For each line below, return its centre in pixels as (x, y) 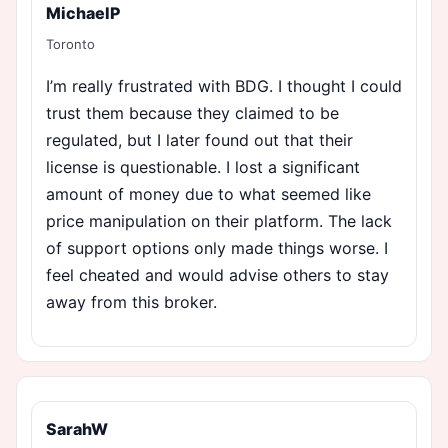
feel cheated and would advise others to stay (217, 274)
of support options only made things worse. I (217, 247)
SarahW (77, 428)
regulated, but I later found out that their (199, 139)
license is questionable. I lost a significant (203, 166)
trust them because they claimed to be (192, 112)
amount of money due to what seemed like (208, 193)
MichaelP (83, 12)
